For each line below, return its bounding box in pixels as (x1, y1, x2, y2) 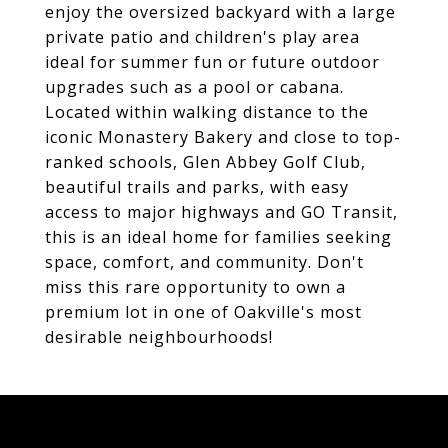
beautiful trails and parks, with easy (45, 176, 349, 198)
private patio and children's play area (45, 26, 360, 48)
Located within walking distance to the (45, 101, 369, 123)
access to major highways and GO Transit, (45, 201, 398, 223)
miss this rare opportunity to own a (45, 276, 346, 298)
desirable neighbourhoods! (45, 326, 273, 348)
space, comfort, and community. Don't (45, 251, 364, 273)
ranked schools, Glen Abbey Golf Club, (45, 151, 366, 173)
